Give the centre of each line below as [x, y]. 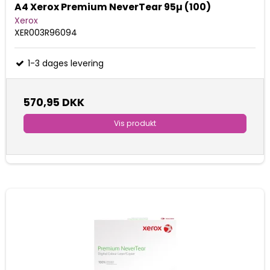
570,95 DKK [54, 102]
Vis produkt [135, 123]
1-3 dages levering [64, 63]
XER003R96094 [46, 32]
